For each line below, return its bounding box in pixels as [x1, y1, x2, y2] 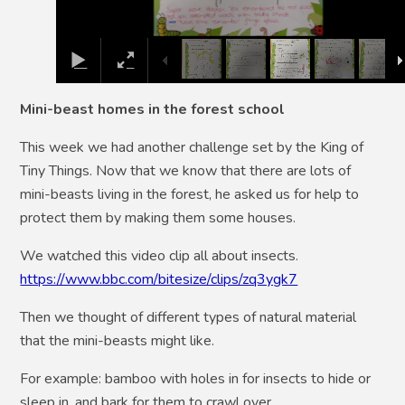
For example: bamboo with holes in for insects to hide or [20, 368, 372, 389]
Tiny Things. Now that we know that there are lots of [20, 160, 352, 181]
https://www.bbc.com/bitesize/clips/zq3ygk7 [20, 268, 298, 289]
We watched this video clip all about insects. [20, 245, 299, 266]
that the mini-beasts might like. [20, 330, 219, 351]
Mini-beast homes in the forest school [20, 99, 286, 119]
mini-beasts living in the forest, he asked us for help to [20, 184, 360, 204]
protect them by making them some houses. [20, 207, 297, 228]
